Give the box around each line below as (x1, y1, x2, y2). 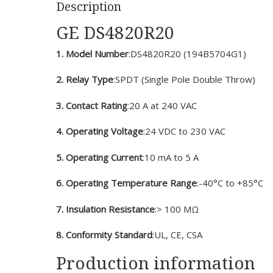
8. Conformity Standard (56, 229, 152, 241)
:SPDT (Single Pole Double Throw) (113, 73, 255, 85)
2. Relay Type (56, 73, 113, 85)
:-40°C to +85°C (197, 177, 263, 189)
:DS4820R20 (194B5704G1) (129, 47, 246, 60)
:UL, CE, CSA (152, 229, 202, 241)
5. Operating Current (56, 151, 143, 163)
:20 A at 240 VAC (127, 99, 197, 112)
